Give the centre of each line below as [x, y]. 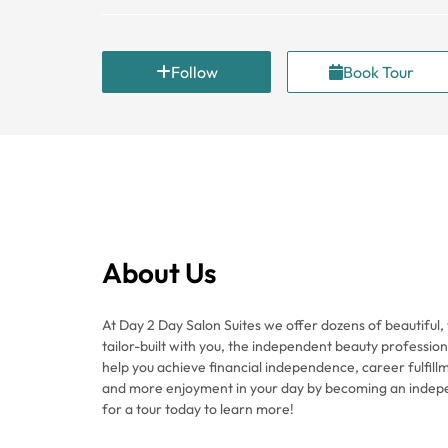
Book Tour [379, 72]
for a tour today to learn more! [198, 409]
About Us [159, 272]
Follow [194, 72]
